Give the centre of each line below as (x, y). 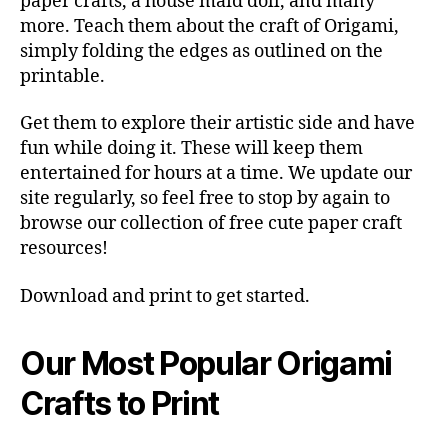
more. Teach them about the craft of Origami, (209, 26)
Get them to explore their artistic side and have (217, 124)
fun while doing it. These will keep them (191, 149)
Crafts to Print (120, 403)
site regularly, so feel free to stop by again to (205, 199)
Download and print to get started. (165, 296)
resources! (64, 249)
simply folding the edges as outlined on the (201, 51)
